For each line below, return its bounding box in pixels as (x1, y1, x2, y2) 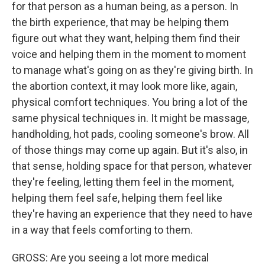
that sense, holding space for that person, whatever (12, 160, 252, 172)
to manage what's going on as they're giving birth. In (12, 64, 253, 76)
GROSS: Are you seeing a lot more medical (12, 251, 209, 264)
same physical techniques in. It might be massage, (12, 112, 249, 124)
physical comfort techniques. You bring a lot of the (12, 96, 248, 108)
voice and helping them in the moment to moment (12, 48, 246, 60)
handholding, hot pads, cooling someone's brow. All (12, 128, 249, 140)
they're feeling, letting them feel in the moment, (12, 176, 234, 188)
